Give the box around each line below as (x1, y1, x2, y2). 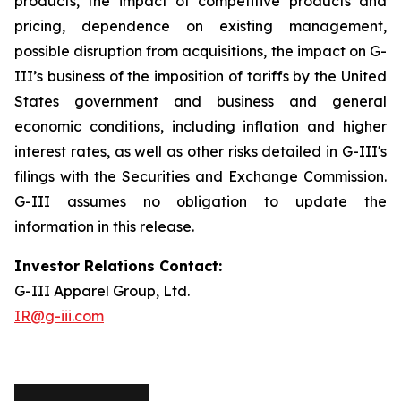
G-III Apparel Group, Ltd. (14, 282, 190, 300)
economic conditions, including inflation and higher (14, 117, 387, 135)
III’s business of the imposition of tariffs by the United (14, 67, 387, 85)
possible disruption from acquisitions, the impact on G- (14, 42, 387, 60)
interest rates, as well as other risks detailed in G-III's (14, 142, 387, 160)
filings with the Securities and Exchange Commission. (14, 167, 387, 185)
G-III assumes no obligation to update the (14, 192, 387, 210)
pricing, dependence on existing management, (14, 17, 387, 35)
